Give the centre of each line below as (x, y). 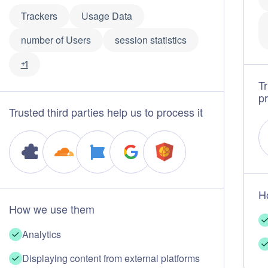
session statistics (150, 40)
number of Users (56, 40)
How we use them (51, 209)
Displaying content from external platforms (111, 258)
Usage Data (106, 16)
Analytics (41, 234)
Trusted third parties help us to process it (106, 112)
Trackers (39, 16)
